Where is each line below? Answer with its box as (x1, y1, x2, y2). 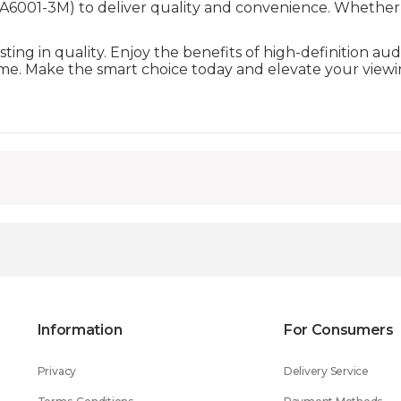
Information (37, 321, 123, 338)
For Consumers (283, 321, 394, 338)
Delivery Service (283, 364, 369, 378)
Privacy (37, 364, 77, 378)
